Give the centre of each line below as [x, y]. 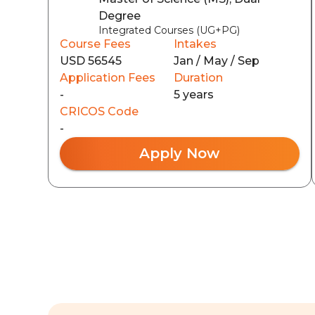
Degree [120, 15]
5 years [194, 94]
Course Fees [95, 44]
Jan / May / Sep [217, 60]
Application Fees [108, 77]
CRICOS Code [99, 111]
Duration [199, 77]
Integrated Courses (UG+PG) [169, 30]
